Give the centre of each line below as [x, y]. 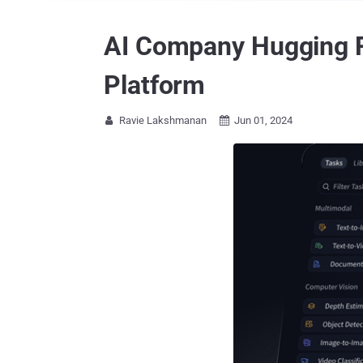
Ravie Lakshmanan [163, 120]
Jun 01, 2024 [263, 120]
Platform [155, 85]
